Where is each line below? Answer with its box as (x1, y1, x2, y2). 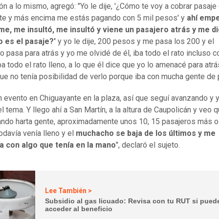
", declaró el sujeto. (116, 140, 180, 150)
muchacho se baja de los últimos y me (74, 128, 216, 138)
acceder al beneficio (45, 205, 113, 213)
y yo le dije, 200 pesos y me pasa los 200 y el (56, 36, 214, 46)
